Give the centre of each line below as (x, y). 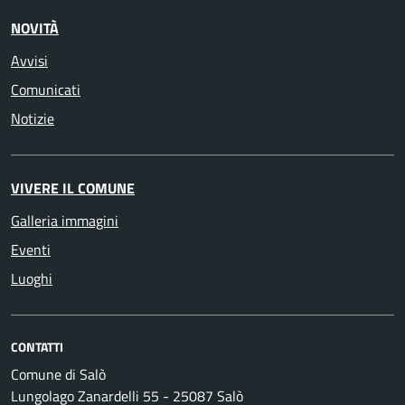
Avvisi (29, 60)
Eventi (31, 249)
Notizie (33, 118)
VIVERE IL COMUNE (73, 188)
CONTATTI (37, 346)
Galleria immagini (65, 220)
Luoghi (32, 278)
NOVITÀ (35, 28)
